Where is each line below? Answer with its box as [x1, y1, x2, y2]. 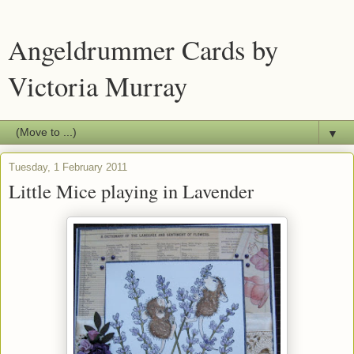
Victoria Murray [8, 68, 187, 104]
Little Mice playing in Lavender [9, 178, 254, 204]
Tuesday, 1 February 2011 [9, 161, 127, 173]
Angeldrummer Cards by [8, 32, 278, 68]
